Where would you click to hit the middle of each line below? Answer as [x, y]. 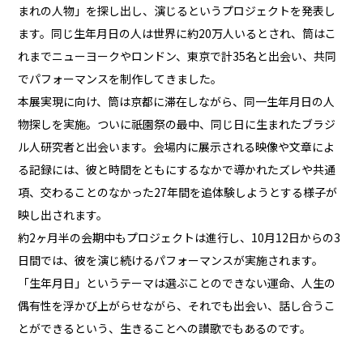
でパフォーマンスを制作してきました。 [120, 78]
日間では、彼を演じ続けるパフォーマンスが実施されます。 [171, 260]
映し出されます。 [63, 214]
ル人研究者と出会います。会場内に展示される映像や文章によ [177, 146]
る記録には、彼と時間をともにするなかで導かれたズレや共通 [177, 169]
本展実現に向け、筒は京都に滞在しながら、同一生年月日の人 [177, 101]
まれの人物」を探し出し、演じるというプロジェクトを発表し [177, 10]
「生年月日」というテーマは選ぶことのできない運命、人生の [177, 282]
